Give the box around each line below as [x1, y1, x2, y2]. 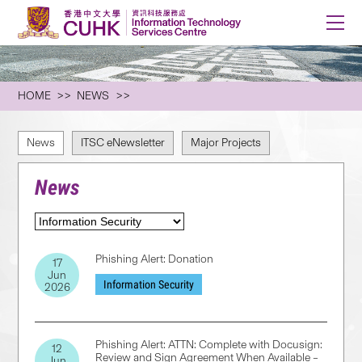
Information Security [103, 278, 195, 291]
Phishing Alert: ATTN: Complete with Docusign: [95, 338, 323, 351]
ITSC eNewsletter [81, 136, 166, 149]
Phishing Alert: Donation [95, 252, 214, 266]
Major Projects [191, 136, 262, 149]
